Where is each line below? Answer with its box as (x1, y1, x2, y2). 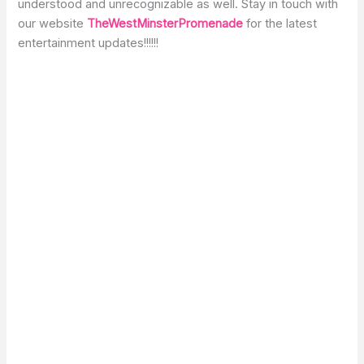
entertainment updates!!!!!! (18, 35, 159, 50)
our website (18, 15, 88, 31)
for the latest (246, 15, 318, 31)
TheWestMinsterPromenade (87, 15, 244, 31)
